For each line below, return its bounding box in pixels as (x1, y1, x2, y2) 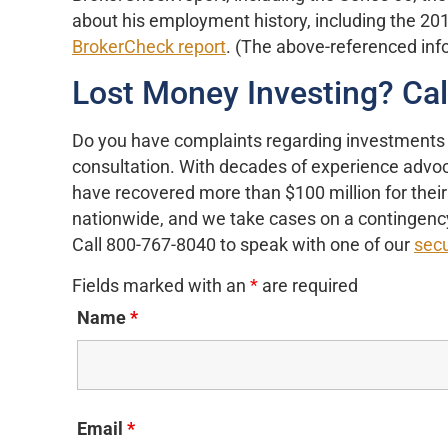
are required (258, 275, 358, 296)
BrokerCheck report (72, 37, 226, 58)
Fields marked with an (72, 275, 250, 296)
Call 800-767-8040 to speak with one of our (72, 235, 414, 256)
